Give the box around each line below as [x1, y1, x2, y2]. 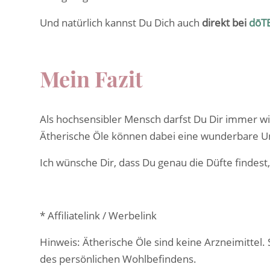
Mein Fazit [40, 64, 143, 93]
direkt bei [202, 16, 246, 30]
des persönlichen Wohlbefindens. [40, 252, 196, 266]
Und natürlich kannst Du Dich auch [40, 16, 202, 30]
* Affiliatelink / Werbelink [40, 209, 157, 223]
